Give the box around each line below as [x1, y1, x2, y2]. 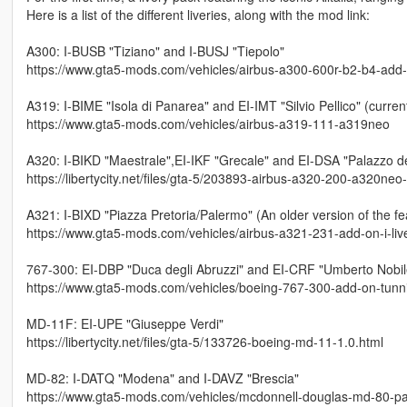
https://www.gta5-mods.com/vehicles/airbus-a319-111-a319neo [25, 114, 390, 134]
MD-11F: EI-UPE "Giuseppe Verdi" [25, 314, 223, 333]
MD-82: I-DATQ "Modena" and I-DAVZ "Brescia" [25, 369, 299, 388]
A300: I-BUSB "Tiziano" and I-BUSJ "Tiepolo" [25, 42, 284, 61]
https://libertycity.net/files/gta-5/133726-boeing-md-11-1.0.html [25, 333, 383, 352]
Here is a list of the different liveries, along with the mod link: [25, 5, 370, 25]
